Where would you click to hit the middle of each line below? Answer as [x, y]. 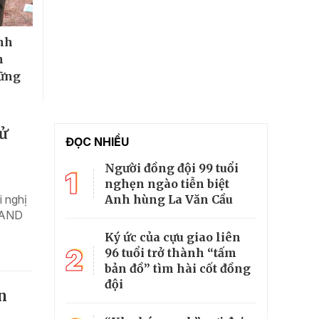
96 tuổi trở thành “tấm [171, 252]
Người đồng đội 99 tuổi [172, 168]
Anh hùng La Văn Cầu [169, 199]
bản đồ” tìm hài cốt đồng [178, 268]
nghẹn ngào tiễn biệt [167, 183]
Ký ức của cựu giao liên [173, 237]
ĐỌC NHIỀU [97, 141]
